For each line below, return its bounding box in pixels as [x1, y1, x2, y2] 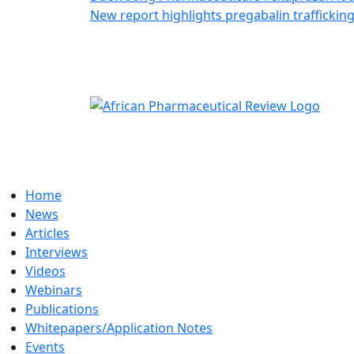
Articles [25, 224, 70, 242]
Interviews [25, 243, 88, 261]
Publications [25, 299, 99, 318]
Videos [25, 262, 66, 280]
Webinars [25, 281, 82, 299]
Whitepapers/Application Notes [25, 318, 213, 337]
